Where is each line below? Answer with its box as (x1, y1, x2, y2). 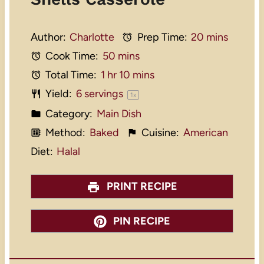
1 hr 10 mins (100, 68, 154, 82)
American (183, 126, 228, 140)
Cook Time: (43, 49, 99, 63)
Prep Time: (134, 31, 187, 44)
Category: (43, 107, 93, 121)
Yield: (43, 87, 72, 101)
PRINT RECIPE (104, 179, 177, 193)
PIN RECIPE (111, 214, 171, 227)
